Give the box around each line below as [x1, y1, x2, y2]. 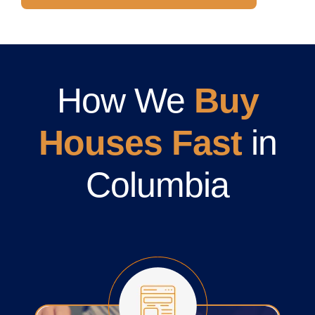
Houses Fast [38, 123, 242, 163]
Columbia [86, 165, 229, 205]
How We [56, 81, 194, 121]
